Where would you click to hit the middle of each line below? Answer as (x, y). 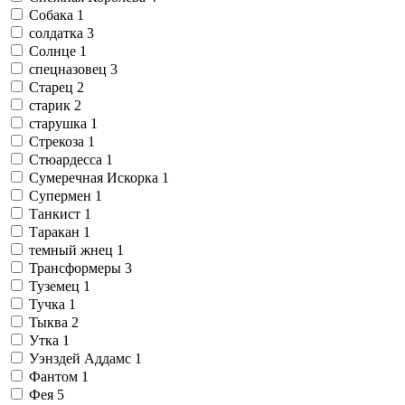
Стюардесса (67, 159)
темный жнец (73, 250)
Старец (53, 87)
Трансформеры (77, 268)
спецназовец (70, 69)
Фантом (55, 376)
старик (52, 105)
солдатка (58, 33)
